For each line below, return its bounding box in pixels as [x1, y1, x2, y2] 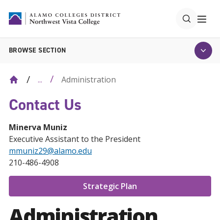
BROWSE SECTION [9, 46, 66, 55]
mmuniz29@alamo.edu [9, 145, 92, 156]
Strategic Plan [83, 181, 137, 192]
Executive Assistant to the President [9, 134, 140, 144]
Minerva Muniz [9, 122, 67, 133]
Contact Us [9, 94, 82, 115]
